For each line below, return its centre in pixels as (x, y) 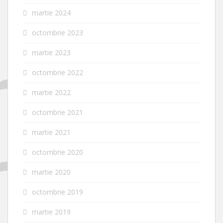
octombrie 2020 (57, 152)
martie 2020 (51, 172)
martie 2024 (51, 13)
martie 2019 (51, 212)
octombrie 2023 (57, 33)
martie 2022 (51, 93)
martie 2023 (51, 53)
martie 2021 (51, 132)
